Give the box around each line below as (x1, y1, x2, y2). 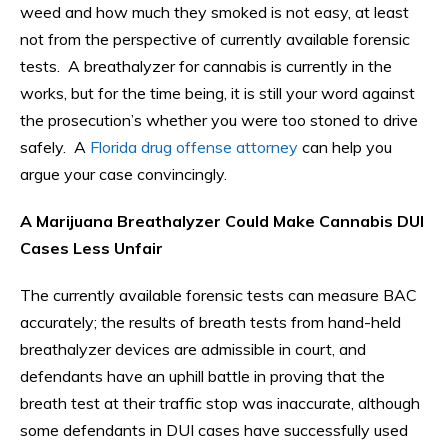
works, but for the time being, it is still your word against (20, 83, 415, 104)
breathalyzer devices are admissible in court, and (20, 339, 366, 360)
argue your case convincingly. (20, 164, 227, 185)
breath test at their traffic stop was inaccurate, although (20, 393, 420, 414)
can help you (298, 137, 392, 158)
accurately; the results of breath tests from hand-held (20, 312, 401, 333)
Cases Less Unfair (20, 238, 163, 259)
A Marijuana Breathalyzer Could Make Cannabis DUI (20, 211, 424, 232)
